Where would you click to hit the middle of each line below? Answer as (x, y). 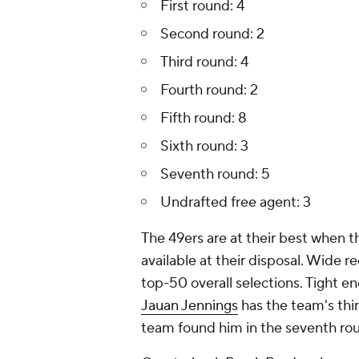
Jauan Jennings (190, 306)
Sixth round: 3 (204, 147)
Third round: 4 (204, 63)
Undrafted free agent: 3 (236, 203)
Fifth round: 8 (204, 119)
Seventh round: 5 (215, 175)
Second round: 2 (212, 34)
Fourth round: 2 (209, 91)
